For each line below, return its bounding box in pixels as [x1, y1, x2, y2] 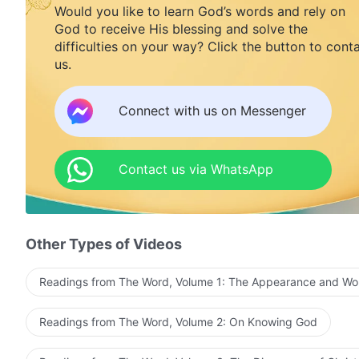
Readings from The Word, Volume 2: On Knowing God [39, 314, 317, 329]
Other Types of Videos [26, 235, 182, 252]
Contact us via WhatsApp [119, 161, 273, 178]
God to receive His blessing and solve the [54, 20, 308, 37]
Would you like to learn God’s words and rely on [54, 2, 345, 19]
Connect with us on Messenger [119, 103, 306, 119]
